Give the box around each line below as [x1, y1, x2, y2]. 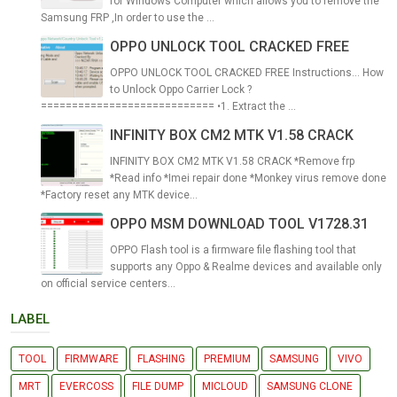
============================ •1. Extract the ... [41, 100, 296, 113]
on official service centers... [41, 277, 175, 291]
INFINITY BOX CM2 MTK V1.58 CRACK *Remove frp [110, 155, 354, 168]
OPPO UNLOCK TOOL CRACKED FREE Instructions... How [110, 66, 384, 80]
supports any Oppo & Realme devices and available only [110, 261, 382, 274]
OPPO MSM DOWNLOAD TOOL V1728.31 [110, 215, 369, 233]
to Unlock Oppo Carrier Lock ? [110, 83, 252, 97]
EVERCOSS [59, 380, 113, 393]
